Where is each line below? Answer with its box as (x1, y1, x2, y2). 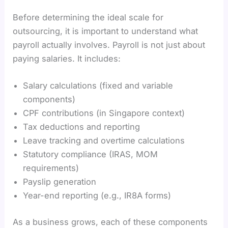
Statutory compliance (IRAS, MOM (23, 149, 158, 160)
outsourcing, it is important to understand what (13, 25, 198, 36)
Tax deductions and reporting (23, 122, 140, 132)
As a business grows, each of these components (13, 216, 208, 227)
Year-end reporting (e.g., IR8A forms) (23, 190, 172, 201)
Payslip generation (23, 177, 97, 187)
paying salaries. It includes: (13, 53, 121, 64)
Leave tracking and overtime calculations (23, 135, 185, 146)
